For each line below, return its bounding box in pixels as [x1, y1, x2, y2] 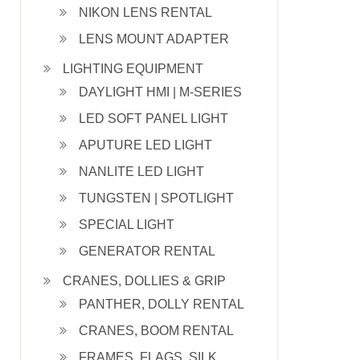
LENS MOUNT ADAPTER [79, 32, 229, 46]
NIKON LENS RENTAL [79, 6, 212, 19]
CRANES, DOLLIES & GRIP [63, 274, 226, 288]
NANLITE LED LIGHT [79, 165, 204, 178]
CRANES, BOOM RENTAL [79, 324, 234, 337]
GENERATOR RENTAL [79, 244, 215, 258]
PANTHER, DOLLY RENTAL [79, 297, 244, 311]
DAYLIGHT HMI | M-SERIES [79, 85, 242, 99]
